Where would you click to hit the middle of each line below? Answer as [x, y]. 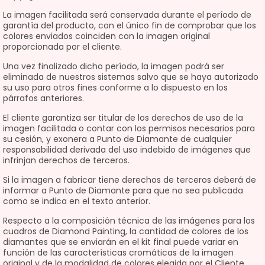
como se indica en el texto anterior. [77, 201]
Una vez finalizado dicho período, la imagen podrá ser [114, 66]
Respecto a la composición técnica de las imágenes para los [129, 221]
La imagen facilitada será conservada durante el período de [127, 15]
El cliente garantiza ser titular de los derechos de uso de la [123, 118]
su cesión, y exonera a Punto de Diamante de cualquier [117, 139]
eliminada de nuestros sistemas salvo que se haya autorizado [131, 77]
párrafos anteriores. [43, 98]
